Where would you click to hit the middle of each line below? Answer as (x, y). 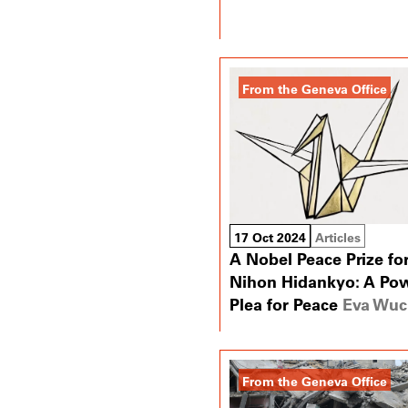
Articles (337, 237)
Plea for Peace (283, 304)
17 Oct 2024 (270, 237)
